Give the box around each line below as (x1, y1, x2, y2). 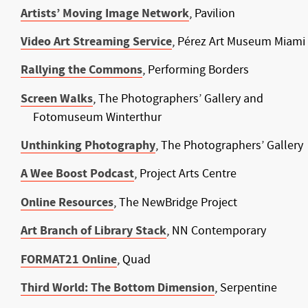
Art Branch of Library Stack (21, 223, 166, 239)
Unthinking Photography (21, 138, 155, 153)
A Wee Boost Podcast (21, 166, 134, 181)
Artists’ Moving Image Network (21, 5, 189, 21)
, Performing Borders (142, 63, 249, 78)
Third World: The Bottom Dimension (21, 280, 214, 295)
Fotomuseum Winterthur (33, 109, 162, 124)
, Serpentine (214, 280, 280, 295)
